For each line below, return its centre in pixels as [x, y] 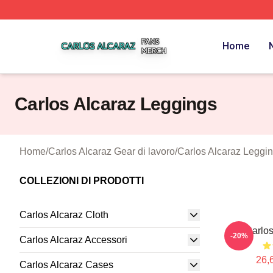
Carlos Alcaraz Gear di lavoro [112, 151]
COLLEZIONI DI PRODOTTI [82, 181]
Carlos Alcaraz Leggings [116, 104]
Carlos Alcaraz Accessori [73, 240]
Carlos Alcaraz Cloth [64, 215]
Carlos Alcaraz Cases [66, 265]
